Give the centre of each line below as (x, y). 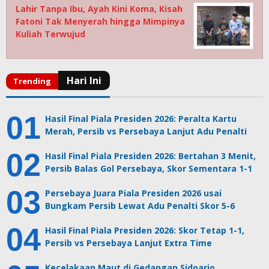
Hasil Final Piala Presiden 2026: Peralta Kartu (141, 118)
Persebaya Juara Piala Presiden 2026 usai (133, 193)
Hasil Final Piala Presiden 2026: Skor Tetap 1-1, (145, 230)
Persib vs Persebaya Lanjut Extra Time (128, 243)
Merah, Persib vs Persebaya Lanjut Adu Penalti (146, 131)
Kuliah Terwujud (50, 34)
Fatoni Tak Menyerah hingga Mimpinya (100, 21)
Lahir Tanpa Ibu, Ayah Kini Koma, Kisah (99, 8)
